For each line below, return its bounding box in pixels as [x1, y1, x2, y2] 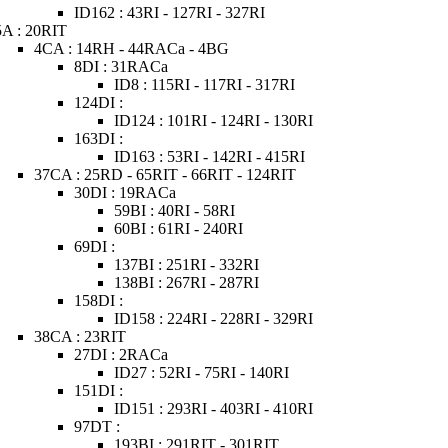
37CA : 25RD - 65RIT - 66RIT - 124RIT [34, 166, 297, 183]
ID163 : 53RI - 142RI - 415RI [114, 148, 306, 165]
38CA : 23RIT [34, 328, 127, 345]
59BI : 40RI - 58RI [114, 202, 236, 219]
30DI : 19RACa [74, 184, 177, 201]
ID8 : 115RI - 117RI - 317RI [114, 76, 296, 93]
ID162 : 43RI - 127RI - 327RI [74, 4, 266, 21]
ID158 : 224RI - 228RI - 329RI [114, 310, 314, 327]
